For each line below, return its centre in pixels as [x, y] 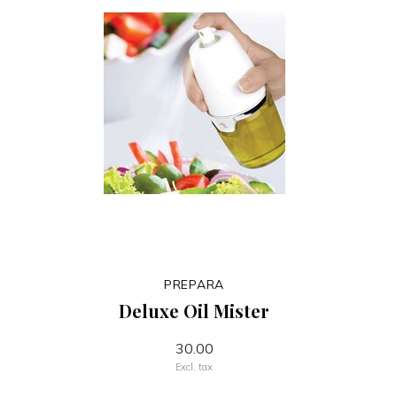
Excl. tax [194, 367]
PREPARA [194, 284]
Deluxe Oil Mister [194, 311]
